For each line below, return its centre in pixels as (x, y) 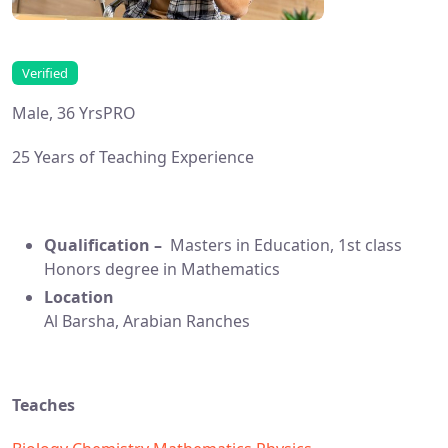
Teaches (43, 405)
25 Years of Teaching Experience (133, 157)
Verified (44, 72)
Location (79, 297)
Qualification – (105, 245)
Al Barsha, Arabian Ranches (147, 321)
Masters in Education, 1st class (284, 245)
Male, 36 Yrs (57, 113)
